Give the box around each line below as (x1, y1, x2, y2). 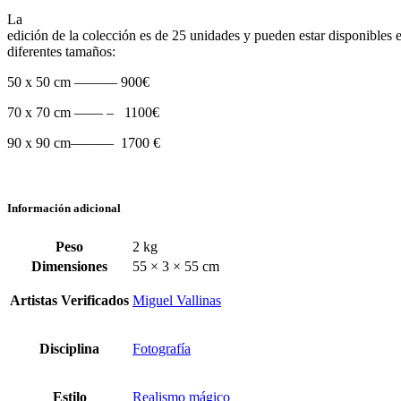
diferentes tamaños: (7, 44, 115, 60)
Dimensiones (31, 258, 107, 274)
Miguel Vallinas (132, 292, 221, 308)
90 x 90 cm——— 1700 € (7, 135, 160, 151)
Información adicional (7, 201, 121, 216)
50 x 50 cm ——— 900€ (7, 74, 149, 90)
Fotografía (132, 340, 191, 356)
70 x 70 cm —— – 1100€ (7, 105, 159, 121)
